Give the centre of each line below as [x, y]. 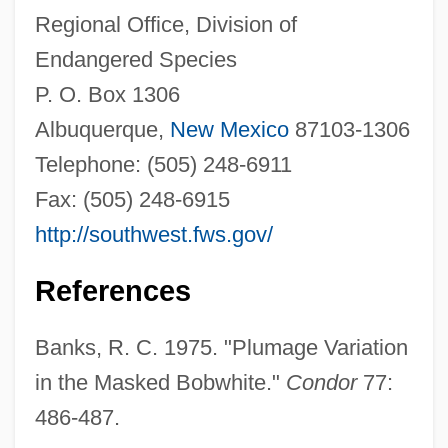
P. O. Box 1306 [107, 94]
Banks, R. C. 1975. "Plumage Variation [221, 347]
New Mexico [229, 129]
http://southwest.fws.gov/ [153, 234]
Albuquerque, [102, 129]
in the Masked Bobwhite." [160, 382]
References [112, 290]
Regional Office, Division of [165, 24]
